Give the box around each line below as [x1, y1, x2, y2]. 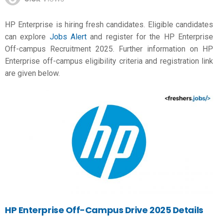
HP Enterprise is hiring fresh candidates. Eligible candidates [5, 19, 213, 29]
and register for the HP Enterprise [87, 32, 214, 41]
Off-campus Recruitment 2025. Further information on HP [5, 44, 213, 54]
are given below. [5, 68, 60, 78]
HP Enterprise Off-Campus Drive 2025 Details [5, 203, 203, 216]
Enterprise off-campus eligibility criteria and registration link [5, 56, 213, 66]
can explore [5, 32, 50, 41]
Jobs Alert [49, 32, 87, 41]
